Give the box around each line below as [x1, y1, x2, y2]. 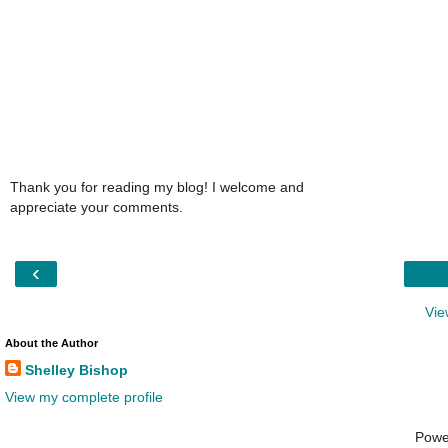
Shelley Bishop [25, 362, 128, 379]
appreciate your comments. [10, 198, 183, 215]
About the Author [5, 337, 98, 350]
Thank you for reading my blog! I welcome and [10, 178, 304, 195]
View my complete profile [5, 389, 163, 406]
